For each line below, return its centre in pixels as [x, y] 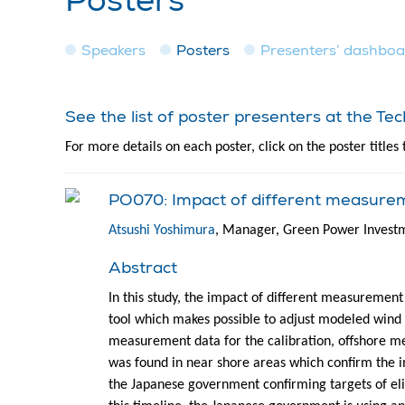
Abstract [143, 268]
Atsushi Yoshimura [162, 230]
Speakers [113, 50]
